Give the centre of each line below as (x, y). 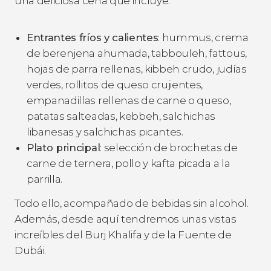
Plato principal (64, 147)
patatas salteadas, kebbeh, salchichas (121, 116)
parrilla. (45, 179)
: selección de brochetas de (169, 147)
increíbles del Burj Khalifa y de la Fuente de (123, 234)
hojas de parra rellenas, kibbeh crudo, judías (137, 69)
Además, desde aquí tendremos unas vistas (126, 219)
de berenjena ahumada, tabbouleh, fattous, (137, 53)
